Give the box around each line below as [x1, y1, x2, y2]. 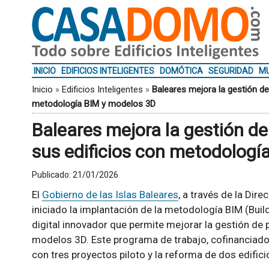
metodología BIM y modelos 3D [31, 98, 156, 109]
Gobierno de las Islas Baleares [41, 189, 178, 201]
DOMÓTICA [159, 66, 203, 76]
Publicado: [31, 170, 73, 180]
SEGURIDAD [208, 66, 253, 76]
